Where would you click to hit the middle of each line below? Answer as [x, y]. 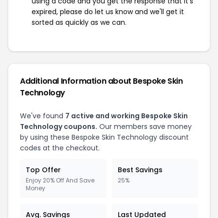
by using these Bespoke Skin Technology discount [104, 137]
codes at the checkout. [60, 148]
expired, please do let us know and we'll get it [108, 12]
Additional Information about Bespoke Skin [101, 81]
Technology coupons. [59, 127]
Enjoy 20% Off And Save [60, 180]
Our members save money [145, 127]
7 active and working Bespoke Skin [127, 116]
